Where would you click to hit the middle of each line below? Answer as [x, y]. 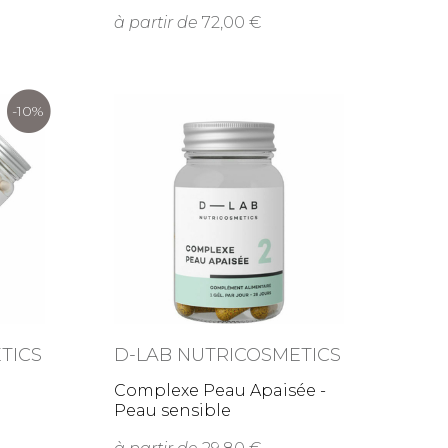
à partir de [156, 23]
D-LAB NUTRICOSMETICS [228, 355]
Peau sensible [173, 411]
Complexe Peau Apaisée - [220, 391]
